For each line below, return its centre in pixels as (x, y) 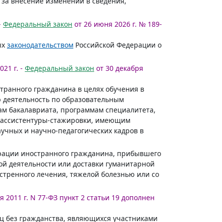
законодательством (40, 45)
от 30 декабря (119, 68)
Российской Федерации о (117, 45)
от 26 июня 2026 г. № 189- (117, 24)
